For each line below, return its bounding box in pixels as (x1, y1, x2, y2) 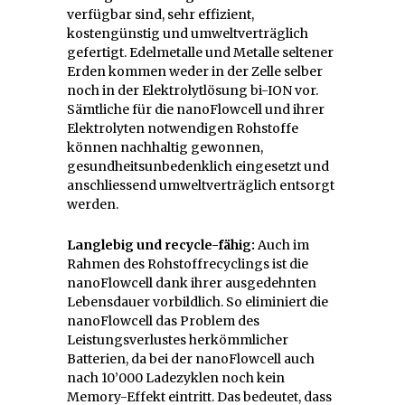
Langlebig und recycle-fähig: (67, 236, 255, 253)
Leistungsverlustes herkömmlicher (67, 331, 288, 348)
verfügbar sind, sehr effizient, (67, 5, 254, 23)
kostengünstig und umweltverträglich (67, 24, 308, 42)
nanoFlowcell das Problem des (67, 312, 259, 329)
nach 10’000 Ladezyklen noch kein (67, 369, 285, 386)
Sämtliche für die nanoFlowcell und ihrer (67, 100, 325, 118)
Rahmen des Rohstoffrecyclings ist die (67, 255, 308, 272)
